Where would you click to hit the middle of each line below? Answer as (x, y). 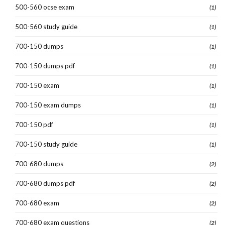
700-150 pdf (34, 124)
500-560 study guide (46, 26)
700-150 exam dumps (48, 105)
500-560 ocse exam (45, 7)
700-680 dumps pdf (45, 183)
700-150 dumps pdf (45, 66)
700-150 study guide (46, 144)
